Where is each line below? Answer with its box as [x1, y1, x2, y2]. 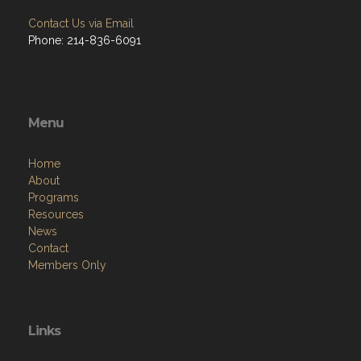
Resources [28, 208, 84, 222]
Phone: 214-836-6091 [28, 34, 141, 48]
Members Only [28, 259, 106, 272]
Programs [28, 191, 79, 205]
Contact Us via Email [28, 17, 134, 31]
